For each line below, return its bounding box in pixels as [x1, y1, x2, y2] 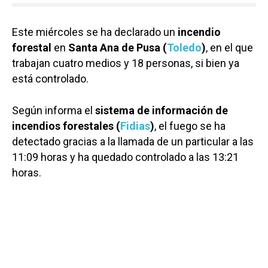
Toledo [167, 41, 202, 54]
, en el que [206, 41, 253, 54]
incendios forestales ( [12, 119, 120, 132]
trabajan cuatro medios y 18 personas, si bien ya [12, 56, 239, 69]
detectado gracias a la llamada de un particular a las [12, 135, 254, 148]
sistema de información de [93, 103, 228, 117]
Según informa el [12, 103, 93, 117]
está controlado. [12, 72, 89, 85]
